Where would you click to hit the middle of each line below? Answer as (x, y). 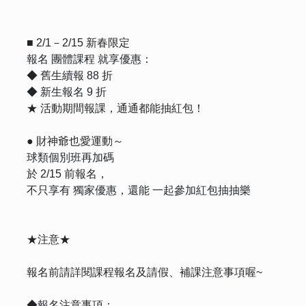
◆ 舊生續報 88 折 (70, 75)
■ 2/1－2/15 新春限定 (78, 42)
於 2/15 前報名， (67, 173)
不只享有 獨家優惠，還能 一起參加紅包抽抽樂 (139, 190)
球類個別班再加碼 (70, 157)
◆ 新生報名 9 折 (67, 92)
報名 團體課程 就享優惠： (89, 59)
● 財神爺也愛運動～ (75, 141)
